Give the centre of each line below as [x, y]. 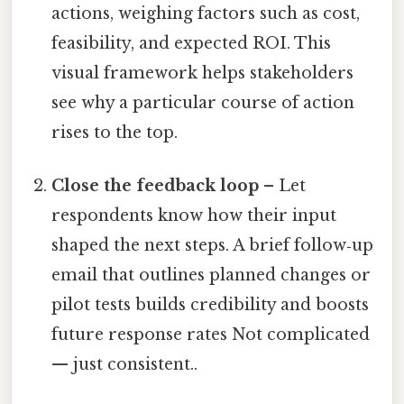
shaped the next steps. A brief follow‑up [213, 246]
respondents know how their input [194, 216]
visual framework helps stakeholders [203, 73]
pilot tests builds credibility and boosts [211, 305]
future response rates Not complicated [211, 335]
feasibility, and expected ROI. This [192, 44]
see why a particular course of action [203, 103]
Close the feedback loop [156, 186]
